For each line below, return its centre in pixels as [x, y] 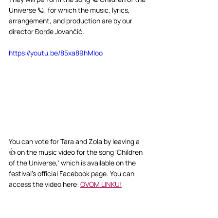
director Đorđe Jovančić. [46, 32]
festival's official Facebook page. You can [72, 173]
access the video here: [45, 184]
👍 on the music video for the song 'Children [76, 152]
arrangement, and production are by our [71, 21]
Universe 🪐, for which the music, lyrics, [70, 10]
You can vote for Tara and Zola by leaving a [75, 141]
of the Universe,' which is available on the [73, 163]
